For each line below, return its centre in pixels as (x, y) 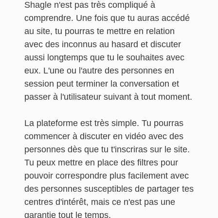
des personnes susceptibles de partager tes (109, 189)
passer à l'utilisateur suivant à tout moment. (108, 97)
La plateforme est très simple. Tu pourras (104, 123)
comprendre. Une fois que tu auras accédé (107, 18)
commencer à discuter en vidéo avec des (104, 136)
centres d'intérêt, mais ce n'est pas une (100, 202)
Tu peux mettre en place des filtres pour (101, 163)
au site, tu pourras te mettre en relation (100, 31)
